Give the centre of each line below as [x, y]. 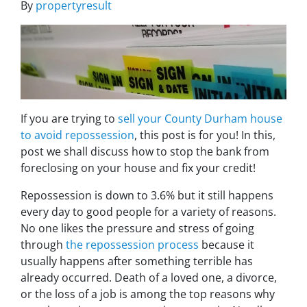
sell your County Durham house [200, 118]
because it [226, 244]
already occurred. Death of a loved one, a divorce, [149, 277]
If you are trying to [69, 118]
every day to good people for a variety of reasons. [148, 211]
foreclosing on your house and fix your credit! [138, 168]
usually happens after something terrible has [137, 261]
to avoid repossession [77, 135]
